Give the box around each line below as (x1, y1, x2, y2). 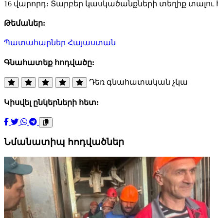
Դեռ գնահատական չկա (89, 77, 188, 86)
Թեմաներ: (4, 19, 45, 28)
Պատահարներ (4, 38, 68, 47)
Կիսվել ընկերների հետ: (4, 98, 99, 107)
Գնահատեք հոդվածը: (4, 58, 94, 67)
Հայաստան (68, 38, 116, 47)
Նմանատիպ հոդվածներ (4, 137, 124, 147)
